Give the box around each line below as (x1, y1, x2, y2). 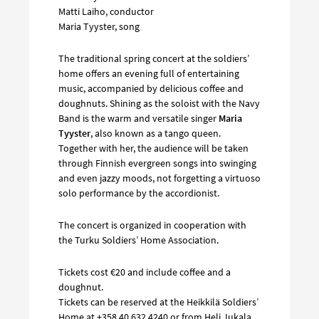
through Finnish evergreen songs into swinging (58, 156, 256, 169)
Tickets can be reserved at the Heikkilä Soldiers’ (58, 295, 258, 308)
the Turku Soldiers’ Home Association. (58, 233, 219, 246)
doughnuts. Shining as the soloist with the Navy (58, 96, 260, 110)
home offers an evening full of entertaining (58, 66, 239, 80)
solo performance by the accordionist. (58, 186, 219, 199)
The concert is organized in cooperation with (58, 218, 246, 231)
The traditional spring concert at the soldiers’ (58, 51, 249, 65)
